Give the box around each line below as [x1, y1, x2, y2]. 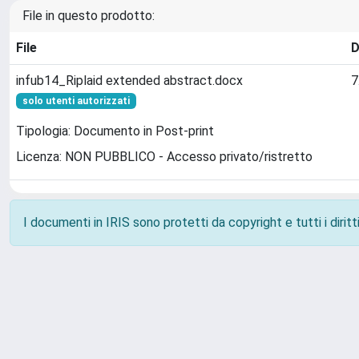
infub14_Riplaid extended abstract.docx [16, 73, 243, 88]
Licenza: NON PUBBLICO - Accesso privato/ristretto [16, 149, 313, 165]
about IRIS [131, 342, 192, 357]
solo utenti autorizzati [22, 95, 130, 107]
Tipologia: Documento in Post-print [16, 123, 214, 139]
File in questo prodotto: [22, 8, 155, 23]
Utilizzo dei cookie [220, 342, 331, 357]
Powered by [6, 342, 80, 357]
